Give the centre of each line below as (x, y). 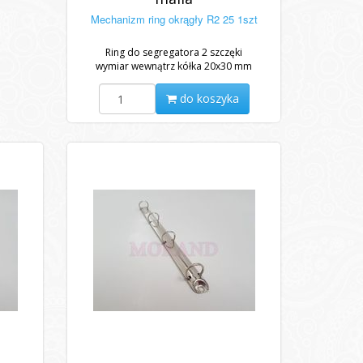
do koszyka (207, 98)
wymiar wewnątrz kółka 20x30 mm (174, 66)
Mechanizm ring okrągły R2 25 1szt (174, 19)
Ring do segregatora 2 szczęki (174, 52)
